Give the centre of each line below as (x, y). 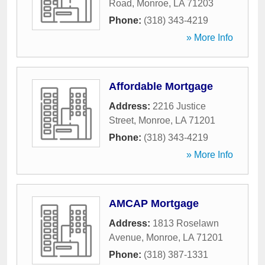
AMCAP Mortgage (154, 203)
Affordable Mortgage (161, 86)
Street (121, 120)
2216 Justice (179, 106)
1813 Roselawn (186, 223)
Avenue (125, 237)
